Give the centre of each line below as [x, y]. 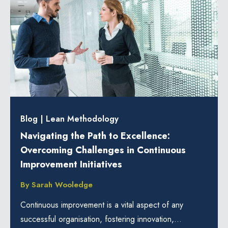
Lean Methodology [82, 119]
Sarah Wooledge [62, 184]
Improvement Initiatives [71, 165]
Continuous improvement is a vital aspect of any [102, 205]
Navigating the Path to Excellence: [95, 136]
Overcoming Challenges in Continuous [103, 150]
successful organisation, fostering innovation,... [101, 219]
